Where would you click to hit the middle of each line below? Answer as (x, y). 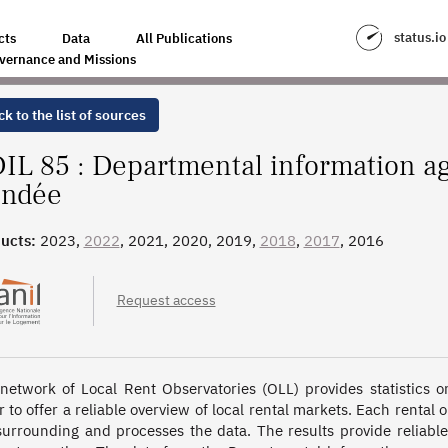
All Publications (183, 38)
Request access (166, 300)
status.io (419, 37)
